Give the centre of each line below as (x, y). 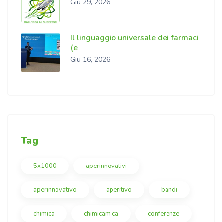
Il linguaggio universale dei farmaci (135, 38)
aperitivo (119, 190)
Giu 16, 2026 (90, 60)
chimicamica (101, 214)
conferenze (164, 214)
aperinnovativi (106, 166)
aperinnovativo (55, 190)
